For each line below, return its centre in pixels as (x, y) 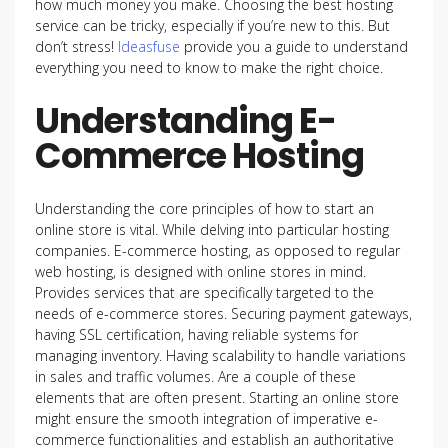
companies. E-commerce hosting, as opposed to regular (217, 250)
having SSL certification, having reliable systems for (196, 334)
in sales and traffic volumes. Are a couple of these (195, 376)
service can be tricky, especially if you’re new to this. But (212, 25)
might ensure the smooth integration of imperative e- (206, 418)
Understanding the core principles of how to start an (204, 208)
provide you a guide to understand (294, 46)
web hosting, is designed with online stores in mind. (200, 271)
